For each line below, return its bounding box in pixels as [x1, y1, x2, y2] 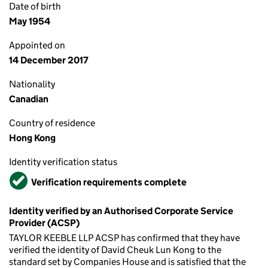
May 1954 [9, 16, 50, 27]
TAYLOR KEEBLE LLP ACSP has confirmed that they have [9, 232, 240, 243]
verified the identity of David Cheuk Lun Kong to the [9, 244, 221, 255]
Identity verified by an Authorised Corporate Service [9, 205, 233, 217]
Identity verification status [9, 156, 117, 167]
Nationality [9, 78, 55, 90]
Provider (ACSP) [9, 217, 80, 229]
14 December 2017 [9, 54, 89, 66]
